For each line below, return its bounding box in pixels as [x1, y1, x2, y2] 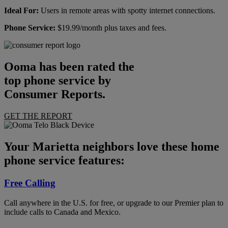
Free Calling [4, 178, 55, 189]
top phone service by [4, 74, 111, 88]
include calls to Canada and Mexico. [4, 207, 121, 216]
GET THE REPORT [4, 111, 72, 121]
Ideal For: [4, 6, 39, 15]
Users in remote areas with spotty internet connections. [39, 6, 215, 15]
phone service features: [4, 154, 125, 167]
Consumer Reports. [4, 88, 105, 101]
